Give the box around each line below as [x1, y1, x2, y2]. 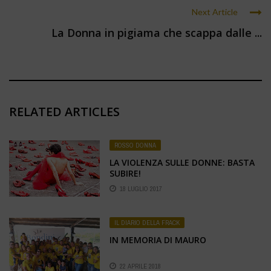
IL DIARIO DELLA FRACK [114, 218, 180, 227]
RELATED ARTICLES [9, 103, 120, 120]
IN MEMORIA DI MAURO [109, 234, 206, 246]
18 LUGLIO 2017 [120, 184, 162, 194]
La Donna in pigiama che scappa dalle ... [51, 25, 262, 40]
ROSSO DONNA [114, 140, 156, 149]
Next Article [192, 6, 238, 17]
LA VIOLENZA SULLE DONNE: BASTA [109, 156, 255, 168]
